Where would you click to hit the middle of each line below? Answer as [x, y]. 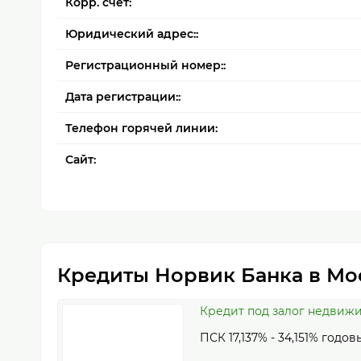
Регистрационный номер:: [145, 65]
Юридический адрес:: [132, 34]
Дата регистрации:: [123, 97]
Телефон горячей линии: [141, 128]
